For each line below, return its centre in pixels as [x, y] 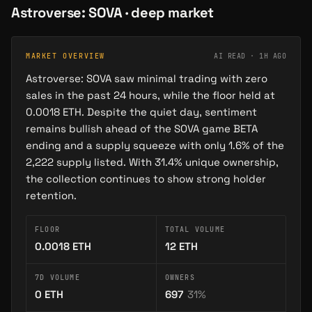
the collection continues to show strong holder [146, 179]
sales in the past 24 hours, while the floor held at [150, 95]
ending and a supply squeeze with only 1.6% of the [155, 145]
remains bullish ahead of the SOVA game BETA [142, 128]
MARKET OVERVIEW [65, 56]
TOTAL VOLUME [195, 229]
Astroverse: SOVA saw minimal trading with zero [147, 78]
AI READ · [236, 56]
